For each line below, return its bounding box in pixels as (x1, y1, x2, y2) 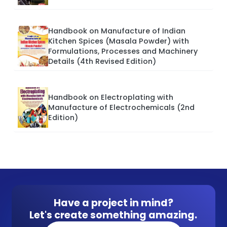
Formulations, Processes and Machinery (48, 46, 198, 57)
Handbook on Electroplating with (48, 92, 173, 103)
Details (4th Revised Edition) (48, 56, 156, 67)
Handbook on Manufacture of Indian (48, 26, 185, 36)
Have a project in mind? (53, 196, 173, 210)
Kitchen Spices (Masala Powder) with (48, 36, 189, 47)
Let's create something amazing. (29, 208, 198, 222)
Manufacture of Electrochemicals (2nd (48, 102, 195, 113)
